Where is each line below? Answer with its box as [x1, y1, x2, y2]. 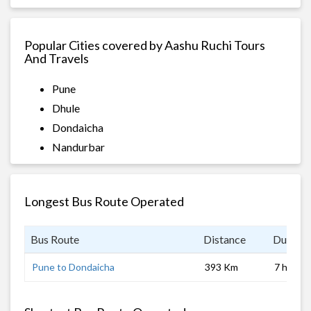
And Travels [24, 50, 89, 66]
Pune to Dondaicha [32, 260, 115, 273]
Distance [203, 232, 246, 246]
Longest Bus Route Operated [24, 193, 184, 209]
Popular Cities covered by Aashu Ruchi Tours [24, 37, 265, 53]
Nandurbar [52, 140, 105, 153]
